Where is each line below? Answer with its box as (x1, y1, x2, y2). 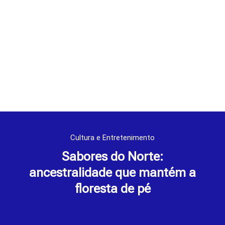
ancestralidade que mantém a (29, 165, 196, 180)
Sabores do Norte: (62, 149, 163, 164)
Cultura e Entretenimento (70, 133, 155, 143)
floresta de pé (74, 181, 151, 196)
